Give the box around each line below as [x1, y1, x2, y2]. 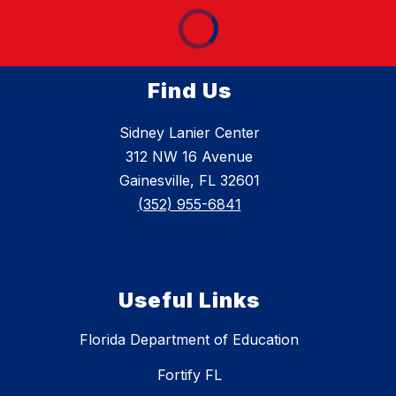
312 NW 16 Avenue [126, 148, 253, 166]
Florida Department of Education [80, 331, 299, 349]
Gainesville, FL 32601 [118, 171, 260, 190]
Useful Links [118, 287, 260, 314]
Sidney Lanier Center [118, 124, 260, 142]
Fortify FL [156, 366, 222, 385]
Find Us [147, 78, 232, 104]
